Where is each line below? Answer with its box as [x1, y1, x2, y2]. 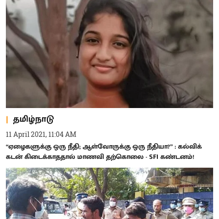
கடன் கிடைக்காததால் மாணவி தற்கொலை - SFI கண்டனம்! [6, 151, 194, 162]
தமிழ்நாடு [13, 111, 54, 127]
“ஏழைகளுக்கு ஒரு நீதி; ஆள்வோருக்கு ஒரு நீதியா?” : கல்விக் [6, 141, 202, 152]
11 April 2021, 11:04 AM [6, 130, 76, 139]
